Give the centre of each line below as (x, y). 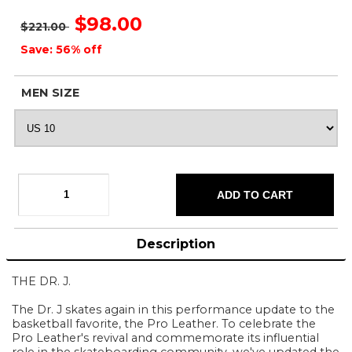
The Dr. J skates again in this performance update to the (174, 310)
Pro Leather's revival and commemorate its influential (166, 338)
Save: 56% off (61, 49)
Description (176, 244)
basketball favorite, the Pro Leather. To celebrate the (164, 324)
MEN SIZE (50, 92)
